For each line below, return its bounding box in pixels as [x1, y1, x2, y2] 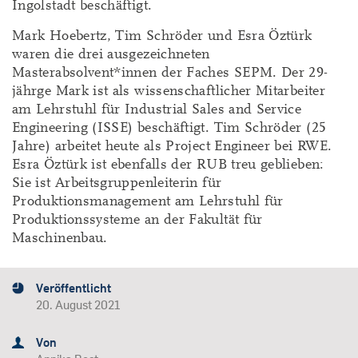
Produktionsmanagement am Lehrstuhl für [12, 192, 284, 209]
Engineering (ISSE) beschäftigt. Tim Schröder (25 [12, 118, 327, 136]
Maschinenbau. [12, 229, 108, 246]
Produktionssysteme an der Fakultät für [12, 210, 263, 228]
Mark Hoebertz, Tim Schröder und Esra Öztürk [12, 26, 312, 44]
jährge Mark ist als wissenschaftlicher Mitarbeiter [12, 82, 325, 99]
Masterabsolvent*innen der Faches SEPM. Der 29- [12, 63, 328, 81]
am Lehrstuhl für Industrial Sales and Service [12, 100, 302, 117]
